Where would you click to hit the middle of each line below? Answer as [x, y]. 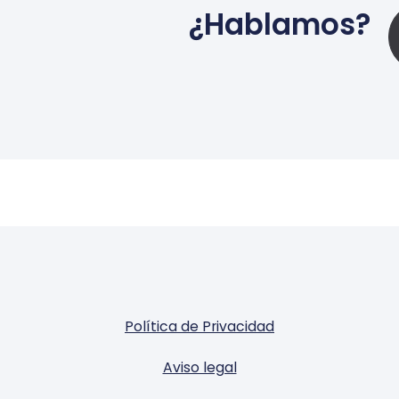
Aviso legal [199, 368]
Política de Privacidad [199, 327]
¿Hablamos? [279, 24]
